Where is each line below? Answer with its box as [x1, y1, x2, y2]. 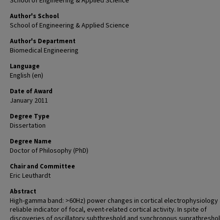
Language [10, 62, 40, 71]
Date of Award [10, 87, 53, 96]
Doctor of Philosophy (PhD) [10, 146, 88, 156]
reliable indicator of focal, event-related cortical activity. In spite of [10, 205, 207, 215]
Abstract [10, 187, 36, 196]
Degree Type [10, 112, 50, 121]
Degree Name [10, 137, 52, 146]
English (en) [10, 71, 43, 81]
